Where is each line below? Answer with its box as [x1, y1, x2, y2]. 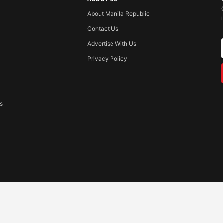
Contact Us [87, 25, 118, 32]
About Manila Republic [87, 10, 150, 17]
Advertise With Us [87, 40, 136, 47]
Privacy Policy [87, 55, 127, 62]
